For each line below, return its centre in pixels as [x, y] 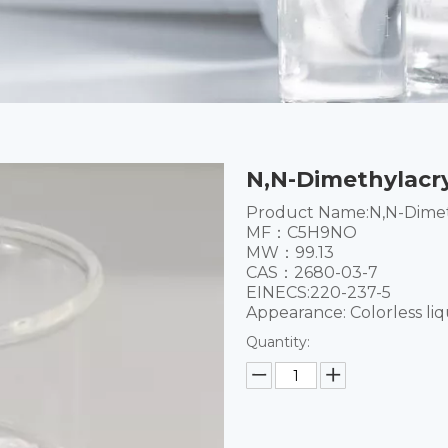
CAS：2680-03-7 [311, 272]
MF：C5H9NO [301, 232]
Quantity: [277, 342]
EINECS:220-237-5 [318, 292]
